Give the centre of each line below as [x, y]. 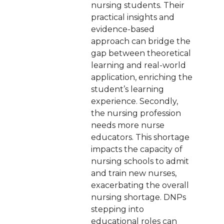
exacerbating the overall [140, 185]
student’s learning [127, 89]
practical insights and [132, 17]
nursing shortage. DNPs [138, 197]
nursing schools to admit [140, 161]
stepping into [117, 209]
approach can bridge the [140, 41]
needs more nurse [127, 125]
